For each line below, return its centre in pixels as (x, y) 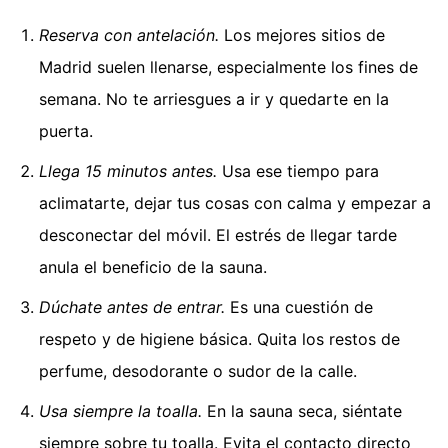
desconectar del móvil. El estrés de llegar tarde (218, 234)
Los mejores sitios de (302, 34)
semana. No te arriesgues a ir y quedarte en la (214, 98)
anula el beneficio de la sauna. (153, 266)
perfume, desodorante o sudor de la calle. (198, 370)
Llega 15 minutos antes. (128, 170)
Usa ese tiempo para (298, 170)
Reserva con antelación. (129, 34)
